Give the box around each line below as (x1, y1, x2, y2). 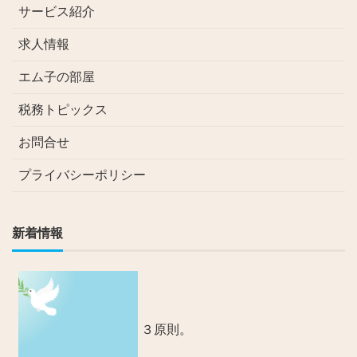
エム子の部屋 (18, 69, 95, 84)
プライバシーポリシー (18, 167, 146, 182)
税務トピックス (18, 102, 108, 116)
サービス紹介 (18, 4, 95, 18)
